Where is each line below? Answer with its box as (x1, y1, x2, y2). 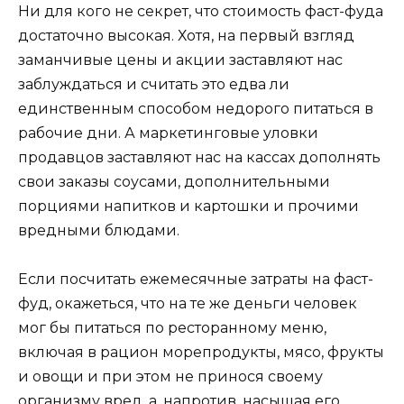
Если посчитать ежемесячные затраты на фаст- (18, 271, 373, 289)
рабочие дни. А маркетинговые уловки (18, 124, 318, 142)
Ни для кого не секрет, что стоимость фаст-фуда (18, 3, 383, 21)
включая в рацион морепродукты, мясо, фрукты (18, 344, 384, 362)
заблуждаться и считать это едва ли (18, 76, 289, 94)
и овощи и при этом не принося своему (18, 368, 323, 386)
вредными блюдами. (18, 222, 179, 240)
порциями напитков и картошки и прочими (18, 197, 359, 216)
